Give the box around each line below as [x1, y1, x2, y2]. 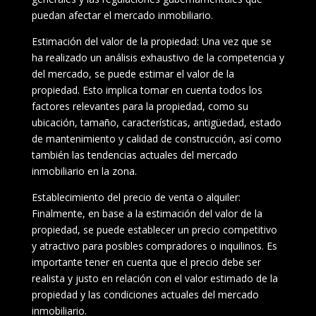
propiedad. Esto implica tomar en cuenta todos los [31, 83, 262, 97]
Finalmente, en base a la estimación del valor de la [31, 206, 262, 220]
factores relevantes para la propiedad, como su [31, 99, 248, 113]
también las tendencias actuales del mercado [31, 147, 238, 162]
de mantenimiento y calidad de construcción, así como [31, 131, 281, 145]
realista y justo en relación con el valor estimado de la [31, 271, 278, 285]
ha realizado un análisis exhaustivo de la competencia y [31, 50, 284, 64]
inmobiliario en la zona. [31, 164, 137, 178]
